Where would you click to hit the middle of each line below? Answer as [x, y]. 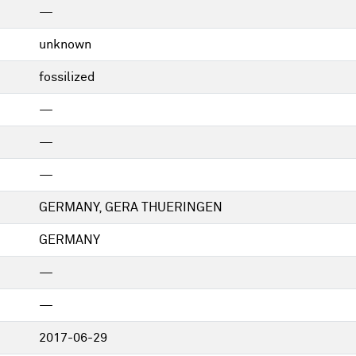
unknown [65, 44]
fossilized [67, 77]
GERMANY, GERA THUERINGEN [131, 207]
